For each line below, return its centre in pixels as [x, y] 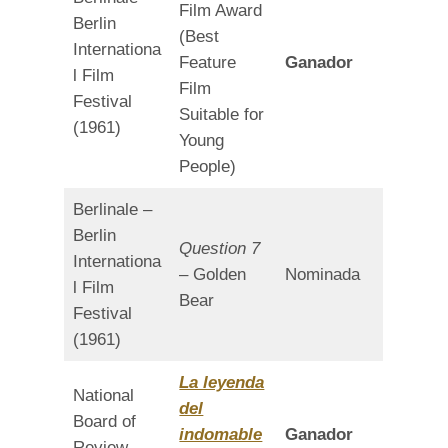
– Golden [213, 274]
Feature [208, 62]
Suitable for [222, 114]
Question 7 [220, 248]
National [104, 395]
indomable [221, 434]
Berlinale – [113, 209]
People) [208, 166]
